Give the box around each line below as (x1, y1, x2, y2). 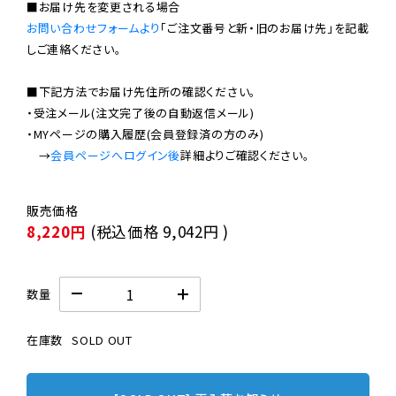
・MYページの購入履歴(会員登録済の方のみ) (27, 125, 264, 142)
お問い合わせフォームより (27, 19, 161, 36)
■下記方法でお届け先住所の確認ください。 (27, 82, 256, 100)
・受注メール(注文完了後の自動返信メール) (27, 103, 255, 121)
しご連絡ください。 (27, 40, 122, 57)
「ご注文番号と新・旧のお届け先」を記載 (160, 19, 369, 36)
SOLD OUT (72, 331, 133, 348)
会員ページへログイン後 (50, 146, 181, 164)
